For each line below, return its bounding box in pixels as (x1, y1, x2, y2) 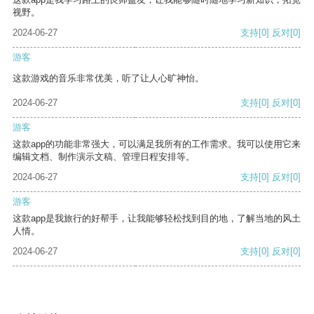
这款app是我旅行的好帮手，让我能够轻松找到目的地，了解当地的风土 (13, 213, 301, 224)
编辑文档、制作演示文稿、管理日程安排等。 (13, 151, 195, 163)
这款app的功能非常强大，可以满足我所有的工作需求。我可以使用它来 (13, 139, 301, 150)
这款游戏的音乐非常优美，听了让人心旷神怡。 (13, 73, 204, 84)
